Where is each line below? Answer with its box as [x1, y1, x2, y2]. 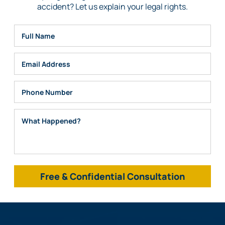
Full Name [14, 41, 45, 51]
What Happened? [14, 154, 69, 164]
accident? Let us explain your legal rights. [37, 1, 188, 12]
